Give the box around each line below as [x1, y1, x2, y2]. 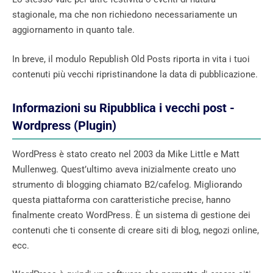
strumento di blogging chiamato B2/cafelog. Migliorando [12, 179, 243, 190]
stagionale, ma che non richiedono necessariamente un [12, 9, 237, 21]
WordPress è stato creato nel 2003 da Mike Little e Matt [12, 148, 239, 160]
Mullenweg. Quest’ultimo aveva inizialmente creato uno [12, 163, 236, 175]
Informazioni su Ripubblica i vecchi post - [12, 101, 235, 115]
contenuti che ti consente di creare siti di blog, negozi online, [12, 224, 259, 236]
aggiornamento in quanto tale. [12, 24, 135, 36]
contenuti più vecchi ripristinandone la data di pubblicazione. [12, 68, 258, 80]
